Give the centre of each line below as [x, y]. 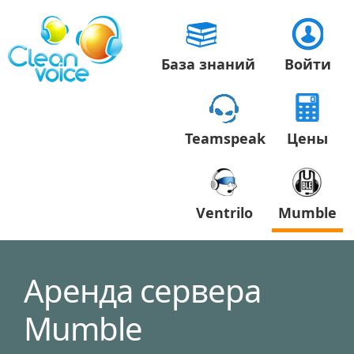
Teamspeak [225, 138]
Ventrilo [224, 213]
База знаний [208, 64]
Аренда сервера [142, 290]
